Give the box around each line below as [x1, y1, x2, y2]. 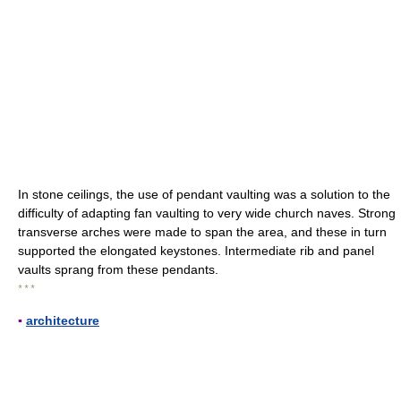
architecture [26, 313, 99, 328]
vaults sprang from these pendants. [18, 262, 218, 277]
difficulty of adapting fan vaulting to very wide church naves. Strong [18, 206, 396, 220]
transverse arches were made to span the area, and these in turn [18, 225, 387, 239]
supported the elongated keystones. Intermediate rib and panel [18, 243, 374, 258]
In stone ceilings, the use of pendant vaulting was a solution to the [18, 187, 390, 201]
